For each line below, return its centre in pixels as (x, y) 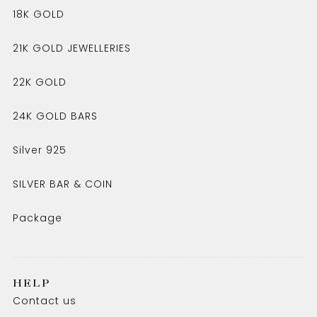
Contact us (44, 301)
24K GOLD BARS (55, 116)
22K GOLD (39, 82)
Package (37, 218)
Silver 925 (39, 150)
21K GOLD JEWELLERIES (71, 48)
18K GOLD (38, 14)
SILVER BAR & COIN (62, 184)
